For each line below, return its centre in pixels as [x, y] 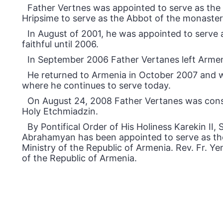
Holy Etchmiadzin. [60, 111]
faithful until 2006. [60, 44]
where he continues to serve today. [96, 85]
